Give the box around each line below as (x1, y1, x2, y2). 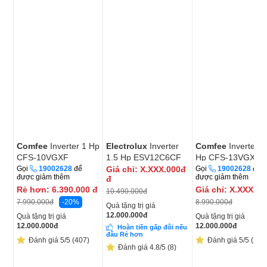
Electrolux (106, 141, 150, 151)
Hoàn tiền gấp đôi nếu (117, 223, 187, 231)
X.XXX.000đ (138, 164, 186, 175)
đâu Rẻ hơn (106, 231, 143, 238)
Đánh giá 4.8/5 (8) (118, 243, 176, 252)
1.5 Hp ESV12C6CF (106, 153, 181, 163)
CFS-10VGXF (17, 153, 69, 163)
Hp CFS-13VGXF (195, 153, 260, 163)
